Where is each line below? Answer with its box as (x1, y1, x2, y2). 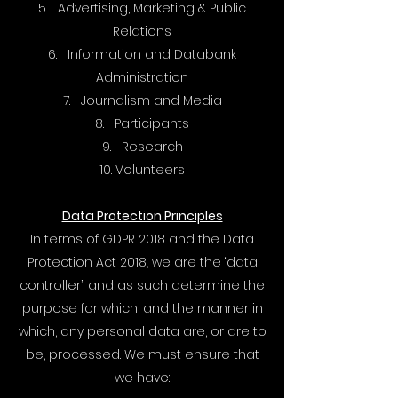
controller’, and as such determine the (20, 276, 265, 294)
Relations (113, 22, 171, 40)
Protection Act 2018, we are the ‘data (27, 253, 258, 271)
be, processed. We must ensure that (25, 346, 259, 363)
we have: (115, 369, 170, 386)
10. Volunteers (99, 161, 185, 179)
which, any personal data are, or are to (18, 322, 267, 340)
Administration (96, 68, 188, 86)
